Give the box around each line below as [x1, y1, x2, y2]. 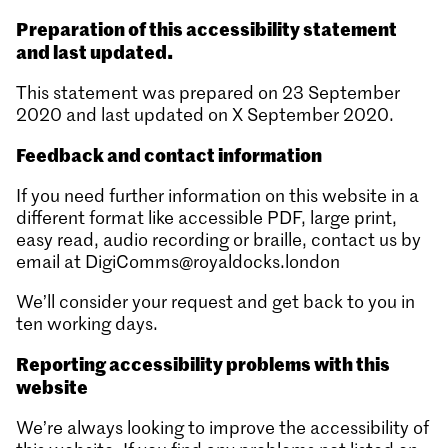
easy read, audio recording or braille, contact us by [16, 227, 421, 251]
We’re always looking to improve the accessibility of [16, 415, 429, 439]
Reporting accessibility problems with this [16, 350, 390, 376]
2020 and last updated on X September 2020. [16, 102, 394, 126]
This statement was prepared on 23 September [16, 80, 400, 104]
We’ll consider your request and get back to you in [16, 289, 415, 313]
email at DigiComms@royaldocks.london [16, 249, 340, 273]
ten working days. [16, 311, 158, 335]
